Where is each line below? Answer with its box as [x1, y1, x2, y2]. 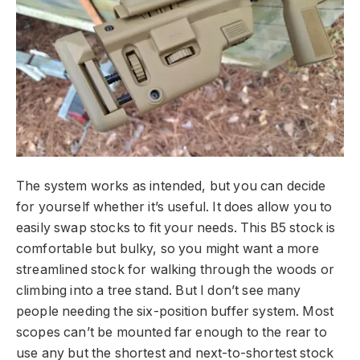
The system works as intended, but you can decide [16, 178, 326, 194]
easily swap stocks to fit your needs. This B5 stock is [16, 220, 336, 236]
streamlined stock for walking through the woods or [16, 262, 334, 278]
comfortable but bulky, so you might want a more [16, 241, 320, 257]
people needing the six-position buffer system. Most [16, 304, 334, 320]
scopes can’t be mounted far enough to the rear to [16, 325, 327, 341]
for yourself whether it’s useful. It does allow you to [16, 199, 333, 215]
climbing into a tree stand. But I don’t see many [16, 283, 301, 299]
